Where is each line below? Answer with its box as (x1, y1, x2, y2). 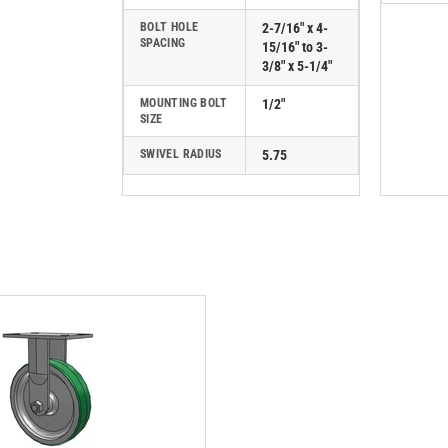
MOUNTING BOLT (140, 96, 228, 110)
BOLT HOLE (140, 20, 199, 34)
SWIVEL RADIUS (140, 147, 222, 161)
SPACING (140, 36, 186, 50)
